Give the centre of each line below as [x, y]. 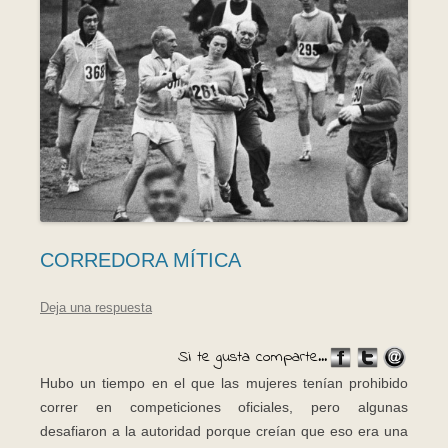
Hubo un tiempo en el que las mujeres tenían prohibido [224, 383]
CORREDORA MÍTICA [140, 259]
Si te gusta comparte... [252, 356]
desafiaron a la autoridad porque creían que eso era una [224, 431]
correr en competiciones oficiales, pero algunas [224, 407]
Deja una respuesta [96, 307]
